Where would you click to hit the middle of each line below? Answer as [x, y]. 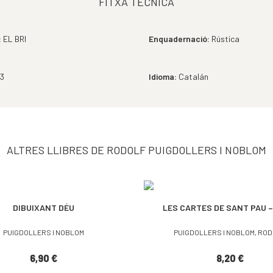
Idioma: [163, 77]
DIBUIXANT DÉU [43, 208]
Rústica [225, 39]
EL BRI [15, 39]
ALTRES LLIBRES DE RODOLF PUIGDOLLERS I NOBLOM [136, 150]
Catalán [193, 77]
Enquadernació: [179, 39]
